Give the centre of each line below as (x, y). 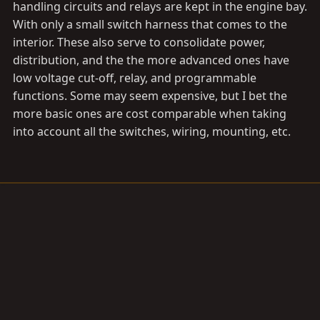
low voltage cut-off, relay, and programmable (135, 78)
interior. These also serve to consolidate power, (139, 42)
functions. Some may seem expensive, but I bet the (150, 96)
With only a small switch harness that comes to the (150, 24)
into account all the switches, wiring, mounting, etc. (152, 131)
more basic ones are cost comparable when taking (150, 114)
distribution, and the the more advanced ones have (151, 60)
